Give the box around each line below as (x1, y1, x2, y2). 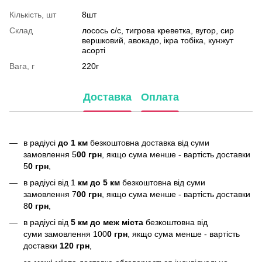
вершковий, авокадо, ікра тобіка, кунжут (82, 35, 233, 45)
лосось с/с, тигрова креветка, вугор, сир (82, 25, 234, 35)
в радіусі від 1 (23, 177, 75, 187)
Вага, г (9, 61, 35, 71)
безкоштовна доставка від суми (88, 137, 209, 147)
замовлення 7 (23, 189, 77, 199)
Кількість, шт (9, 9, 56, 19)
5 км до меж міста (71, 218, 143, 227)
